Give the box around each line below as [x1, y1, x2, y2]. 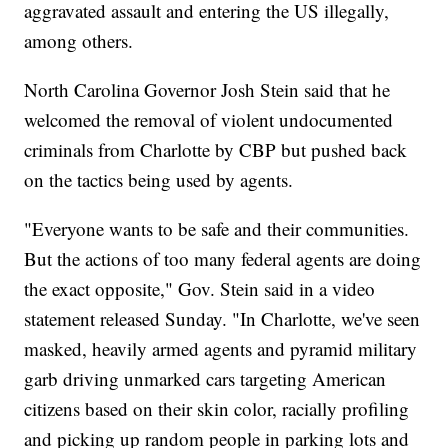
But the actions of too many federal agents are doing [24, 245, 422, 271]
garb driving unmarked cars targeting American [24, 365, 387, 391]
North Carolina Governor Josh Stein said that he [24, 76, 391, 102]
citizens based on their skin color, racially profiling [24, 395, 410, 421]
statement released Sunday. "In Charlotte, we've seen [24, 305, 421, 331]
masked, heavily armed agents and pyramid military [24, 335, 418, 361]
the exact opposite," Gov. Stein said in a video [24, 275, 376, 301]
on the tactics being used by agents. [24, 166, 294, 192]
